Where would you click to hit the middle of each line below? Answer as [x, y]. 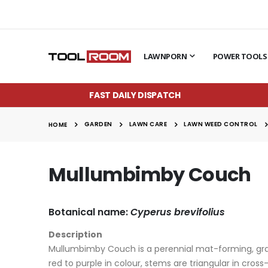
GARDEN [98, 124]
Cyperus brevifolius [177, 212]
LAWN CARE [148, 124]
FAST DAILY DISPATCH [135, 95]
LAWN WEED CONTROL [221, 124]
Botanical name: [89, 212]
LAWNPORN [165, 56]
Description [75, 234]
